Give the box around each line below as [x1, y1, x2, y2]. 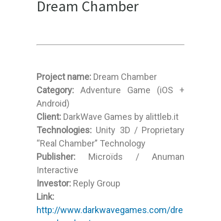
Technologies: [37, 125, 92, 136]
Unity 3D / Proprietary [92, 125, 185, 136]
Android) [37, 98, 70, 109]
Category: [37, 85, 74, 96]
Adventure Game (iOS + [74, 85, 185, 96]
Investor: [37, 178, 73, 189]
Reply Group [73, 178, 120, 189]
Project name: [37, 72, 93, 82]
